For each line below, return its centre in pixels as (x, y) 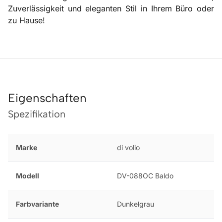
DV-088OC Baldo (145, 175)
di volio (128, 147)
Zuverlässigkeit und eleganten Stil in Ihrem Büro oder (111, 8)
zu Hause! (27, 20)
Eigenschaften (47, 98)
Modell (28, 175)
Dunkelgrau (135, 204)
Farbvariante (37, 204)
